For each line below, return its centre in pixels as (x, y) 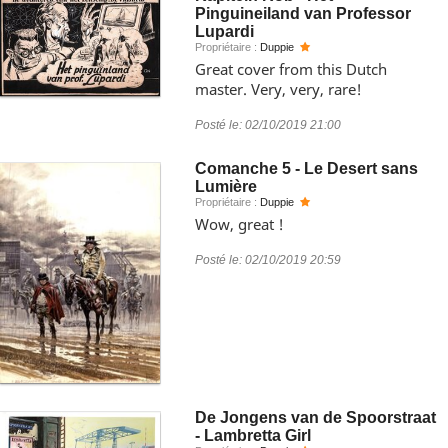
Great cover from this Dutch (291, 69)
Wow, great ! (239, 224)
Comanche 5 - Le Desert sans (306, 168)
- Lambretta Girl (253, 435)
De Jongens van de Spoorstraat (315, 417)
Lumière (226, 186)
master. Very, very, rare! (278, 89)
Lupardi (224, 31)
